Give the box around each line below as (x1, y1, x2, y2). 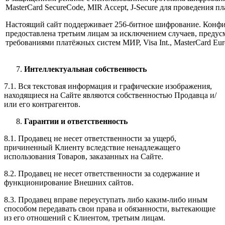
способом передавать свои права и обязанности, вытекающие (4, 204, 215, 213)
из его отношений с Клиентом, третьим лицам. (4, 213, 165, 222)
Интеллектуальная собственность (24, 64, 147, 73)
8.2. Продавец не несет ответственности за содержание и (4, 169, 200, 178)
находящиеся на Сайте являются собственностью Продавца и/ (4, 90, 216, 99)
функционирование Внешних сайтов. (4, 178, 134, 187)
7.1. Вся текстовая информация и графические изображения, (4, 81, 212, 90)
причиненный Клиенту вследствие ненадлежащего (4, 143, 180, 152)
